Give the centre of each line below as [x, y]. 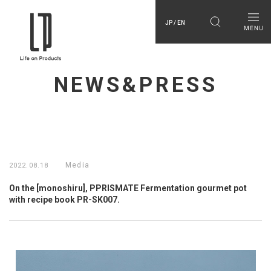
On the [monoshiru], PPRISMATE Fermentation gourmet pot [128, 188]
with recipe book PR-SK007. [64, 200]
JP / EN [175, 23]
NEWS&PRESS [135, 85]
